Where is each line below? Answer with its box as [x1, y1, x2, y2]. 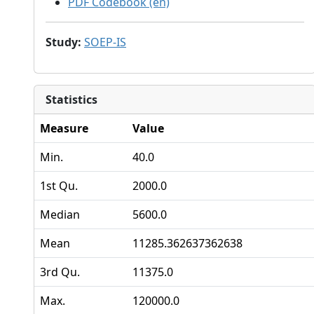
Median [40, 207, 80, 222]
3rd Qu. [40, 264, 80, 280]
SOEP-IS [84, 34, 126, 50]
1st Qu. [40, 178, 78, 193]
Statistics [46, 92, 97, 107]
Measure [40, 121, 88, 136]
